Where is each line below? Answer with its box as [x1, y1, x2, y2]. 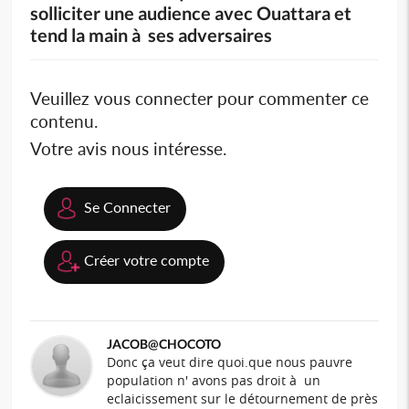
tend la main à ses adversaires [30, 24, 273, 47]
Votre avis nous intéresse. [30, 138, 227, 160]
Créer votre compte [84, 251, 210, 269]
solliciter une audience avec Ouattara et [30, 2, 352, 25]
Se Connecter [84, 198, 172, 216]
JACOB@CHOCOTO [107, 336, 222, 352]
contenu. [30, 110, 99, 132]
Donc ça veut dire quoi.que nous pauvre [107, 353, 353, 372]
